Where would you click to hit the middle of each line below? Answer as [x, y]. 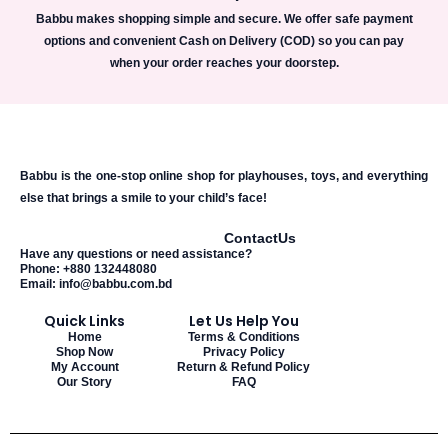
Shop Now [85, 351]
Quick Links [85, 320]
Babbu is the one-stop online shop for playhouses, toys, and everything [224, 175]
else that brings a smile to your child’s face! [145, 197]
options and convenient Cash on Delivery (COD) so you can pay [224, 41]
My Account [84, 366]
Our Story [85, 381]
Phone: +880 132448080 [88, 268]
